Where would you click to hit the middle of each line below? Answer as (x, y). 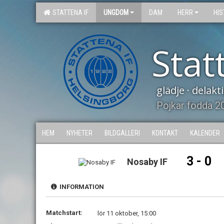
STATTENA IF (69, 12)
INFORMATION (80, 187)
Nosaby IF (147, 162)
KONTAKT (165, 133)
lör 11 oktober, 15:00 (127, 213)
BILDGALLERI (122, 133)
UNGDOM (116, 12)
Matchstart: (64, 213)
